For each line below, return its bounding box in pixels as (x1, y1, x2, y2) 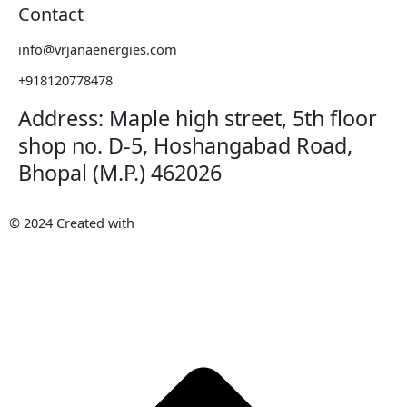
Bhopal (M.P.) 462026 (18, 158, 222, 188)
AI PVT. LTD (208, 213, 284, 233)
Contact (18, 2, 84, 27)
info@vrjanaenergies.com (18, 40, 177, 59)
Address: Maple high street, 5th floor (18, 104, 377, 134)
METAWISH (138, 213, 208, 233)
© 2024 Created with (9, 213, 138, 233)
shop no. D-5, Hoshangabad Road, (18, 131, 352, 161)
